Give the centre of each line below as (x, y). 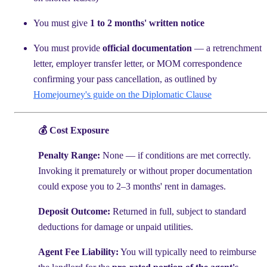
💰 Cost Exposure (74, 130)
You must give (62, 23)
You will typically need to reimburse (187, 252)
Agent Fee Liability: (78, 252)
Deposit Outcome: (74, 211)
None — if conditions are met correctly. (176, 155)
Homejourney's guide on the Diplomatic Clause (122, 94)
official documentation (147, 48)
